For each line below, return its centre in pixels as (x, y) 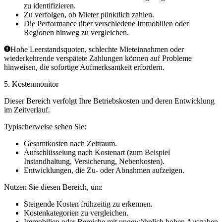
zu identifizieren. (50, 6)
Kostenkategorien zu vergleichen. (76, 213)
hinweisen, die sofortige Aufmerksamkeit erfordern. (84, 67)
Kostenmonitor (35, 84)
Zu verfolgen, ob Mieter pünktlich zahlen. (89, 15)
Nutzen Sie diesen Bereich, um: (53, 187)
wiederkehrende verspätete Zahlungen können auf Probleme (98, 58)
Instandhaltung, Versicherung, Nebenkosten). (94, 162)
